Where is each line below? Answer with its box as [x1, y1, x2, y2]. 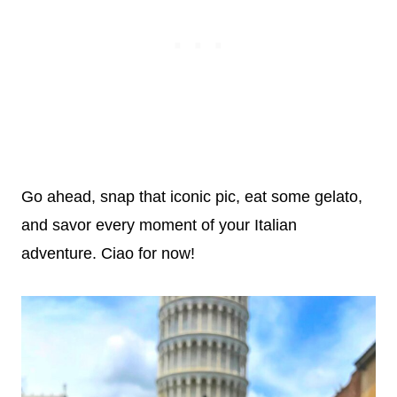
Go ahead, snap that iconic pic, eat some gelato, [21, 188, 362, 206]
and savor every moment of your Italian [21, 216, 297, 234]
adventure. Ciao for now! [21, 245, 195, 262]
